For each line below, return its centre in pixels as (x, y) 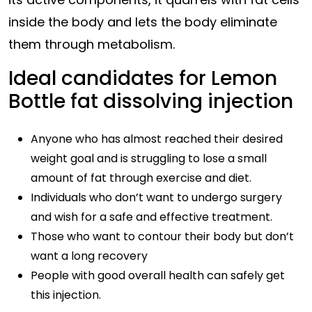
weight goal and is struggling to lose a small (149, 158)
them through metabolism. (92, 44)
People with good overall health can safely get (158, 275)
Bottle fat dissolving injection (151, 101)
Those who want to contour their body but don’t (162, 236)
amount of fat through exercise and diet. (141, 178)
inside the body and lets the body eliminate (143, 22)
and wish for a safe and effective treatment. (151, 217)
